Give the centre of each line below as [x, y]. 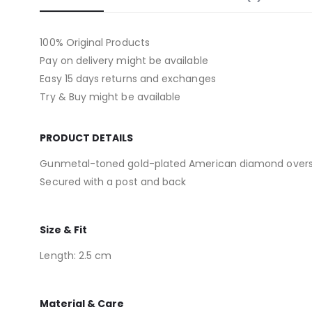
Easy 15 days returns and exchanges [128, 78]
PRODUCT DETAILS [87, 138]
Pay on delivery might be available [124, 60]
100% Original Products [95, 42]
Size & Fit [64, 229]
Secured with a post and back [113, 181]
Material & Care [82, 303]
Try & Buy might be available [110, 96]
